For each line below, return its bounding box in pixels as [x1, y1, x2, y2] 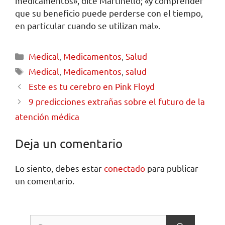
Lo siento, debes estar [15, 163, 104, 174]
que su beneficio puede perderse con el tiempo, [15, 7, 203, 18]
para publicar [145, 163, 198, 174]
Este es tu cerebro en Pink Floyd [29, 80, 155, 91]
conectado [104, 163, 145, 174]
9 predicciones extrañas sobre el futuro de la [29, 95, 205, 106]
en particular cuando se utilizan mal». [15, 20, 160, 31]
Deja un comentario [15, 136, 123, 151]
